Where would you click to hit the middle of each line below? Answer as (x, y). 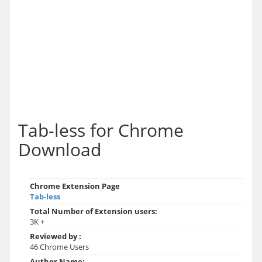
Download (60, 149)
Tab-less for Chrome (101, 130)
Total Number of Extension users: (94, 211)
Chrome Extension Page (75, 186)
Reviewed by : (56, 236)
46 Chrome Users (59, 247)
